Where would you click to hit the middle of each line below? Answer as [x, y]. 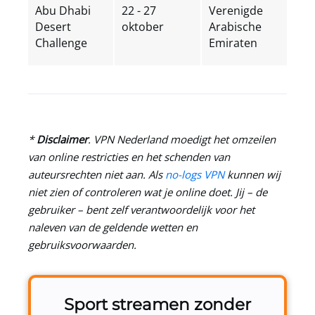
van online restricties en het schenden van [129, 156]
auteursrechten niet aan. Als [97, 174]
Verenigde [236, 10]
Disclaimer [62, 139]
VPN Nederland [130, 139]
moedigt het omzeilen [221, 139]
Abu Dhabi [63, 10]
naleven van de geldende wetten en [113, 227]
